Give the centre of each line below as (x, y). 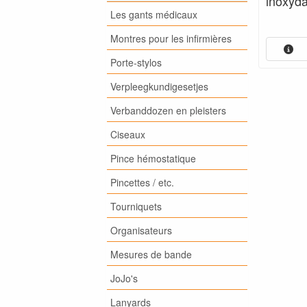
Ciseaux (127, 134)
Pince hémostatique (153, 158)
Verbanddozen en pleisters (168, 110)
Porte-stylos (136, 62)
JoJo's (124, 278)
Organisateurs (141, 230)
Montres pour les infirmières (171, 38)
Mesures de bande (151, 254)
